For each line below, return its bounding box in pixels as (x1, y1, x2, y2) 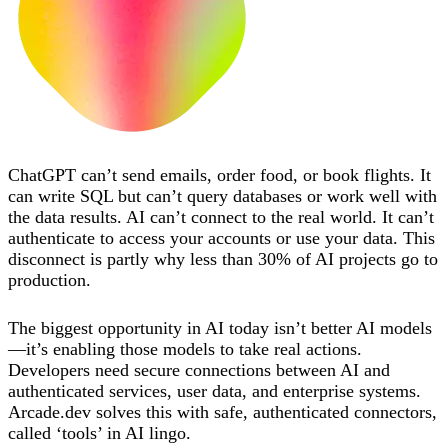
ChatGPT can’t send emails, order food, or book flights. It (8, 164, 431, 185)
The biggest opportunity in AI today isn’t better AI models (8, 317, 432, 338)
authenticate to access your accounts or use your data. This (8, 227, 435, 248)
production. (8, 269, 91, 290)
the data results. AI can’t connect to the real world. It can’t (8, 206, 434, 227)
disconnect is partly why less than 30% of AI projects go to (8, 248, 438, 269)
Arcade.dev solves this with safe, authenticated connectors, (8, 401, 437, 422)
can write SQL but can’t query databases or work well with (8, 185, 437, 206)
